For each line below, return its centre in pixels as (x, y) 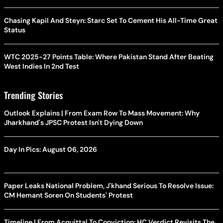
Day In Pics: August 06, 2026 (51, 150)
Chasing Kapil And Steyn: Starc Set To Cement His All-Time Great (111, 21)
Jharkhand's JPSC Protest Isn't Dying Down (73, 123)
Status (15, 30)
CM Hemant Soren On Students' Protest (68, 195)
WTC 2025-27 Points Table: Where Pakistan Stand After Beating (109, 57)
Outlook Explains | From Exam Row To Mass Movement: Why (102, 113)
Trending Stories (33, 95)
